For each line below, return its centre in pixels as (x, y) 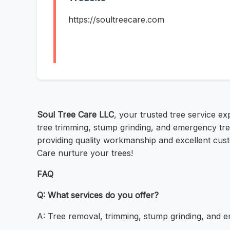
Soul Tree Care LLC (75, 115)
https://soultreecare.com (116, 20)
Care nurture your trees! (85, 153)
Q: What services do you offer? (98, 195)
